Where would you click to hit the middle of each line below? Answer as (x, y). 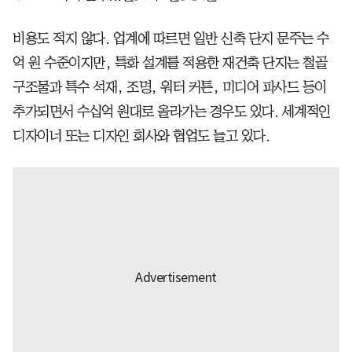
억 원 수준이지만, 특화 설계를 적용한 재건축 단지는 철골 (170, 62)
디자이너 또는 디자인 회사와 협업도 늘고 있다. (141, 136)
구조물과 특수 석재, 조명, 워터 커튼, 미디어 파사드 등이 (170, 87)
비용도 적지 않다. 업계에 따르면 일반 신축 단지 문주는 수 (171, 38)
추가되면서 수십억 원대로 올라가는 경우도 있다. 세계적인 (172, 111)
